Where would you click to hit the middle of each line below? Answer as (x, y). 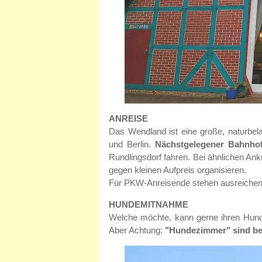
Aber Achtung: (137, 230)
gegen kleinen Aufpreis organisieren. (177, 170)
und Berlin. (132, 144)
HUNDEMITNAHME (149, 204)
